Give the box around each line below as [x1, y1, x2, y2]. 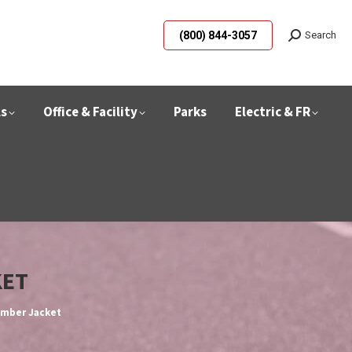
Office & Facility [43, 103, 137, 122]
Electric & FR [235, 103, 310, 122]
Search [305, 29, 336, 41]
